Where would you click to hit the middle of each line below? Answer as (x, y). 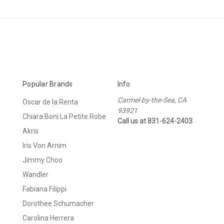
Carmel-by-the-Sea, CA (152, 100)
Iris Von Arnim (44, 145)
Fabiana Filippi (44, 189)
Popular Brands (48, 84)
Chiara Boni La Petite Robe (64, 116)
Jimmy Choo (42, 160)
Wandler (35, 174)
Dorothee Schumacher (58, 203)
